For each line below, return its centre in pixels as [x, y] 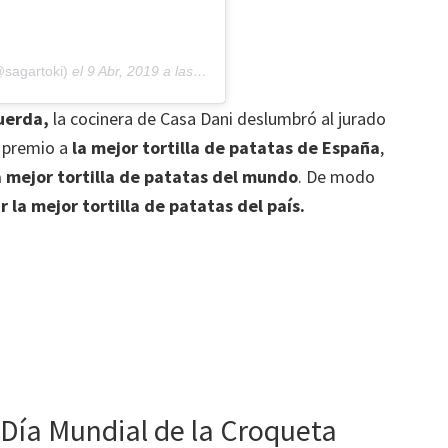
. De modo [336, 176]
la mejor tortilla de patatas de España [226, 147]
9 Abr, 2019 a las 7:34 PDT [140, 70]
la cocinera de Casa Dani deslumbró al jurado [219, 118]
